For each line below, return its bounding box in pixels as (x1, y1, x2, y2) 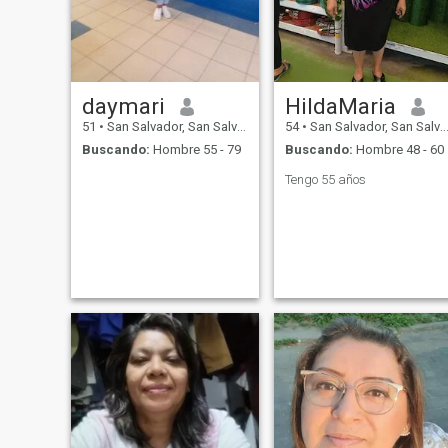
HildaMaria (284, 93, 396, 120)
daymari (81, 93, 165, 120)
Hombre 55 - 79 (149, 141, 241, 157)
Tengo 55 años (284, 171, 366, 187)
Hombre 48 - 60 (352, 141, 444, 157)
